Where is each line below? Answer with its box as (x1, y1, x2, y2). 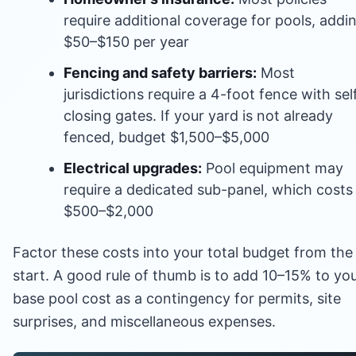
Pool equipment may (202, 159, 343, 176)
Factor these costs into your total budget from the (13, 243, 353, 261)
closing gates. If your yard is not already (64, 106, 333, 124)
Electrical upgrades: (64, 159, 202, 176)
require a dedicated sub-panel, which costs (64, 180, 353, 198)
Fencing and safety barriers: (64, 64, 257, 81)
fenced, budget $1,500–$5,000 (64, 128, 269, 145)
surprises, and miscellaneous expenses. (13, 312, 276, 330)
